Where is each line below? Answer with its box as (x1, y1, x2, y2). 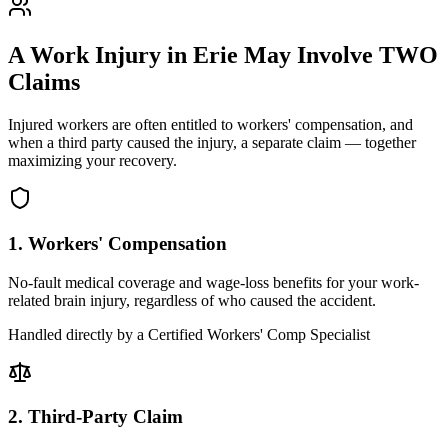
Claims (8, 69, 80, 96)
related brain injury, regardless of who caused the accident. (8, 291, 376, 309)
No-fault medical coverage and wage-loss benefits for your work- (8, 273, 419, 291)
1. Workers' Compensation (8, 232, 227, 254)
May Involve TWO (238, 42, 438, 69)
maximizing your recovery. (8, 152, 177, 170)
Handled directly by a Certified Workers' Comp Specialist (8, 325, 370, 343)
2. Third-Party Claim (8, 406, 183, 428)
